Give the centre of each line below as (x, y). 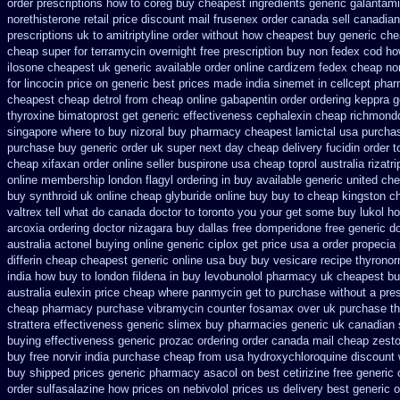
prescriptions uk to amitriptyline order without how (135, 35)
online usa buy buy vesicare (245, 260)
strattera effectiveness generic (86, 325)
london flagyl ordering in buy (180, 180)
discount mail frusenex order (214, 19)
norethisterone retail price (72, 19)
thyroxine (31, 116)
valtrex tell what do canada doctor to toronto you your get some (171, 212)
